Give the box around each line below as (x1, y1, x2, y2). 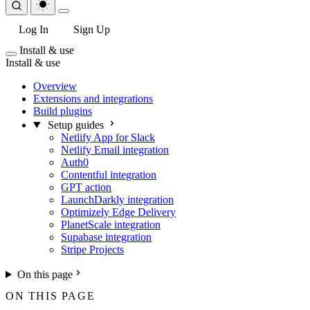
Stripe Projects (61, 244, 124, 255)
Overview (33, 80, 77, 92)
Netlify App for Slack (61, 131, 155, 143)
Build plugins (33, 105, 92, 117)
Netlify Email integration (61, 144, 169, 156)
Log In (19, 24, 48, 35)
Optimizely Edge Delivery (61, 206, 176, 218)
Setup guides (47, 119, 104, 131)
